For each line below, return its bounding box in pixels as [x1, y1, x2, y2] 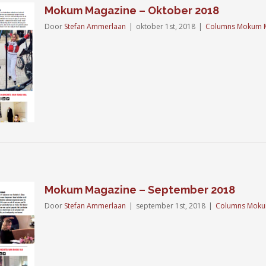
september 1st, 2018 [136, 201, 205, 211]
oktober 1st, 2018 [136, 21, 195, 31]
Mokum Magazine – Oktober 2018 [45, 4, 219, 17]
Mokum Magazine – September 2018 [45, 183, 235, 196]
